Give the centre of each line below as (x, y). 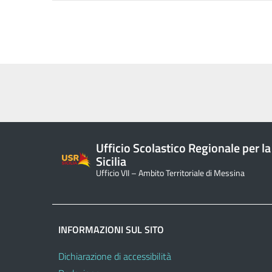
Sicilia (111, 161)
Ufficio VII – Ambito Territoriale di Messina (170, 173)
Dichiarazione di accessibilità (115, 257)
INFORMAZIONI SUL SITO (111, 229)
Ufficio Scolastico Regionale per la (183, 148)
